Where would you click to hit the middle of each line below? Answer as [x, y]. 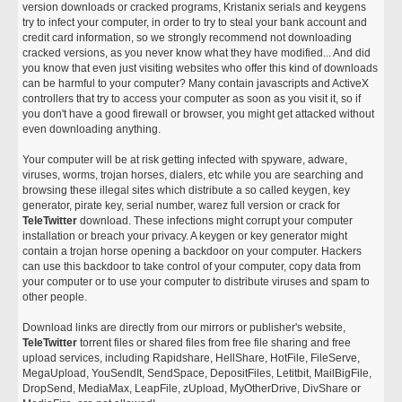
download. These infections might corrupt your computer [215, 221]
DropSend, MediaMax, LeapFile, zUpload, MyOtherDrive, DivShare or [192, 389]
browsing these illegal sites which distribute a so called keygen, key [187, 190]
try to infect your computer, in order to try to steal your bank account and [195, 22]
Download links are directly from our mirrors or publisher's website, [184, 328]
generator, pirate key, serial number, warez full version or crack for [182, 205]
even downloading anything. [93, 129]
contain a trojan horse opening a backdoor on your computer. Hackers [192, 251]
